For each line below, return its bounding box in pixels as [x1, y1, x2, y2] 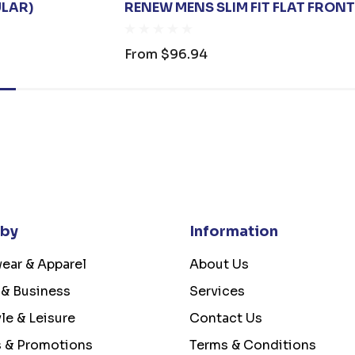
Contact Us [189, 310, 262, 327]
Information [189, 223, 278, 241]
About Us [189, 256, 249, 273]
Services [189, 283, 245, 300]
